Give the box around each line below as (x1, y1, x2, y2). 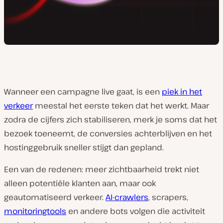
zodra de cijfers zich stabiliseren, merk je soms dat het (4, 114, 217, 125)
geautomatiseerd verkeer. (4, 192, 106, 203)
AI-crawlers (106, 192, 148, 203)
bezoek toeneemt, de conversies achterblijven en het (4, 128, 212, 139)
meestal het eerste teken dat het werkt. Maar (33, 100, 209, 111)
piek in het (162, 86, 202, 97)
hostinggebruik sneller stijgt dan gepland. (4, 142, 164, 153)
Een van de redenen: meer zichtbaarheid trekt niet (4, 164, 199, 175)
